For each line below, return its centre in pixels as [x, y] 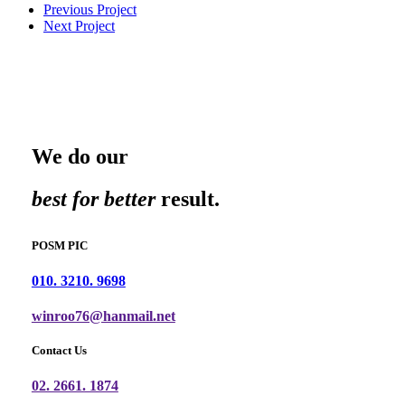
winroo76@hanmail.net [103, 316]
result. [187, 199]
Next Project [79, 25]
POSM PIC [59, 246]
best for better [93, 199]
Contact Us [59, 350]
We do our [80, 157]
